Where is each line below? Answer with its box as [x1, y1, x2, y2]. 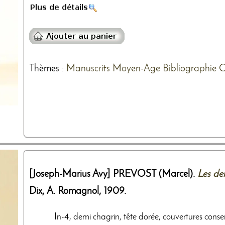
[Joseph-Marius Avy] [29, 169, 110, 179]
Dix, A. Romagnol [29, 186, 99, 196]
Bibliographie [163, 63, 216, 74]
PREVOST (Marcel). [113, 169, 198, 179]
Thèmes [29, 63, 59, 74]
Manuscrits [66, 63, 110, 74]
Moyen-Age [113, 63, 160, 74]
